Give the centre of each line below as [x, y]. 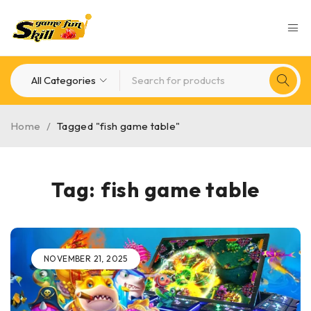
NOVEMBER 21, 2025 [86, 259]
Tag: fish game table [155, 190]
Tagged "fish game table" [118, 126]
